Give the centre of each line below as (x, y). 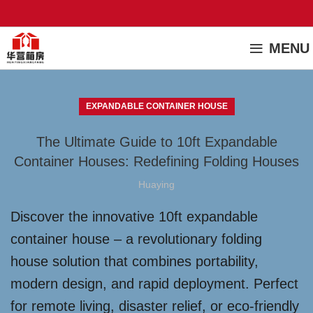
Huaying (156, 184)
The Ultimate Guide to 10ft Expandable (156, 142)
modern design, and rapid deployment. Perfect (154, 284)
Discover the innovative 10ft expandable (134, 217)
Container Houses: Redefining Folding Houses (156, 161)
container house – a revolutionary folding (136, 239)
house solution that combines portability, (134, 261)
